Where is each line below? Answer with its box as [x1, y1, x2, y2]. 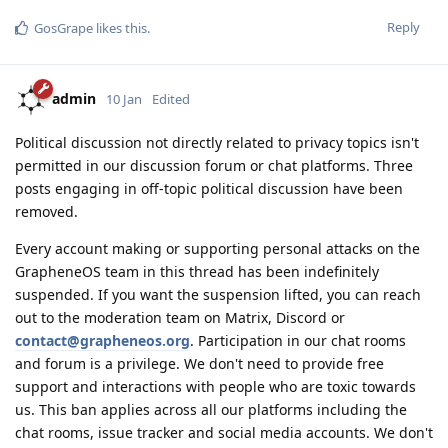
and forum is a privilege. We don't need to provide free [15, 354, 384, 374]
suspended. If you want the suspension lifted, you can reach [15, 285, 421, 305]
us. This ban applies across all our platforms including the [15, 400, 407, 420]
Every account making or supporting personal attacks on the [15, 239, 420, 259]
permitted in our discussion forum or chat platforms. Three [15, 156, 413, 176]
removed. [15, 202, 78, 222]
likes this [93, 19, 147, 38]
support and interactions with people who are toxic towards [15, 377, 416, 397]
